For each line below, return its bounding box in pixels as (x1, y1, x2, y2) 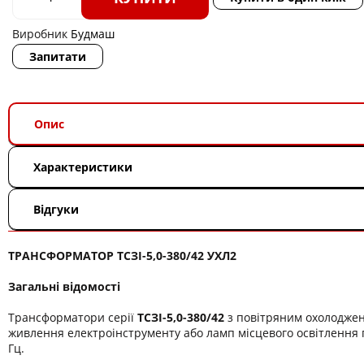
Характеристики (33, 159, 132, 175)
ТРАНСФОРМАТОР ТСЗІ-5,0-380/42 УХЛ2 (8, 248, 236, 263)
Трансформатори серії (8, 310, 137, 325)
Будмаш (71, 26, 115, 41)
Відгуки (33, 201, 79, 217)
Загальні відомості (8, 279, 120, 294)
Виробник (12, 26, 71, 41)
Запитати (29, 49, 86, 64)
